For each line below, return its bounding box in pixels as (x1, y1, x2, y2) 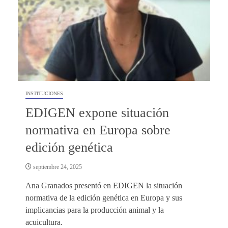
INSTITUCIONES (25, 90, 63, 96)
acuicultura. (25, 217, 63, 226)
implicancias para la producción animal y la (25, 205, 164, 214)
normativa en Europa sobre (25, 122, 170, 137)
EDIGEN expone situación (25, 105, 169, 120)
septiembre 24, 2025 (32, 163, 82, 170)
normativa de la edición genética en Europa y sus (25, 193, 182, 202)
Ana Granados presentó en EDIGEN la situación (25, 181, 182, 190)
